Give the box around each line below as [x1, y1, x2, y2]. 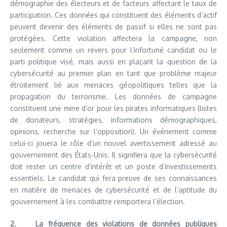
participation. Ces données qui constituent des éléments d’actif [10, 10, 217, 19]
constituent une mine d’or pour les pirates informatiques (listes [10, 103, 217, 112]
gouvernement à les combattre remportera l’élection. [10, 197, 185, 206]
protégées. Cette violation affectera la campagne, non [10, 33, 217, 43]
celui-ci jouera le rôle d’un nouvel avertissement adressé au [10, 138, 217, 147]
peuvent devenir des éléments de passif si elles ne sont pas [10, 22, 217, 31]
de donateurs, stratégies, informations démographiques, [10, 115, 217, 124]
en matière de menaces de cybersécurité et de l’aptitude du [10, 185, 217, 194]
